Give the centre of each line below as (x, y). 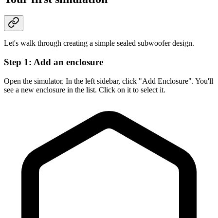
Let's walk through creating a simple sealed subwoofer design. (99, 43)
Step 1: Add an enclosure (54, 62)
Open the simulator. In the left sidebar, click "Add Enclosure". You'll (109, 81)
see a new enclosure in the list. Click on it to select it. (85, 90)
